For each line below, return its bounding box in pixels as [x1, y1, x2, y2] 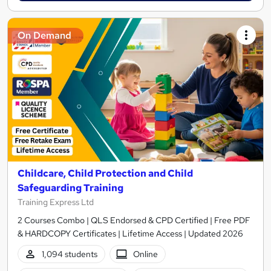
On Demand [18, 28, 71, 42]
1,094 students [41, 248, 97, 260]
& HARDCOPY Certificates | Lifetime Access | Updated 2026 [18, 227, 243, 239]
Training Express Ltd [18, 196, 94, 207]
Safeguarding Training [18, 181, 123, 194]
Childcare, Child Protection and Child [18, 166, 193, 180]
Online [133, 248, 158, 260]
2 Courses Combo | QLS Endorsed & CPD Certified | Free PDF [18, 214, 250, 226]
